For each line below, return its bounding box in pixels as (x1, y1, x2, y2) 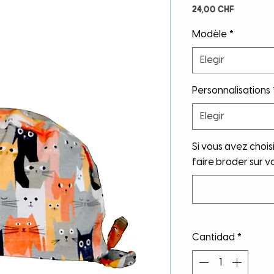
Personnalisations (192, 86, 270, 96)
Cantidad (192, 232, 235, 243)
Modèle (192, 29, 227, 40)
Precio (234, 2, 265, 13)
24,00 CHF (192, 3, 234, 14)
